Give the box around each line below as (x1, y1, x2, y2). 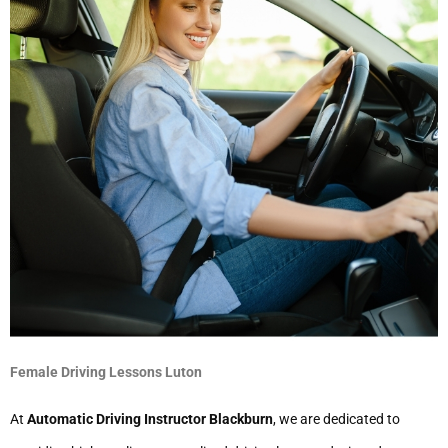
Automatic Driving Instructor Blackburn (27, 411, 273, 428)
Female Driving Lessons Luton (10, 364, 202, 381)
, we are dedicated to (273, 411, 400, 428)
